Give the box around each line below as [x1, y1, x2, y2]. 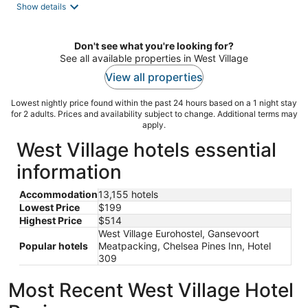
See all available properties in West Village [60, 52, 248, 65]
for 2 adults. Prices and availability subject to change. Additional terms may [10, 109, 298, 120]
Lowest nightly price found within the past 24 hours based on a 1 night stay [11, 98, 297, 109]
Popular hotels [19, 240, 88, 252]
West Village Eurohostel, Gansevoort [98, 228, 259, 240]
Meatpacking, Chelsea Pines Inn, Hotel [98, 240, 271, 252]
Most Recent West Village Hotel [8, 278, 294, 302]
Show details [16, 1, 66, 12]
